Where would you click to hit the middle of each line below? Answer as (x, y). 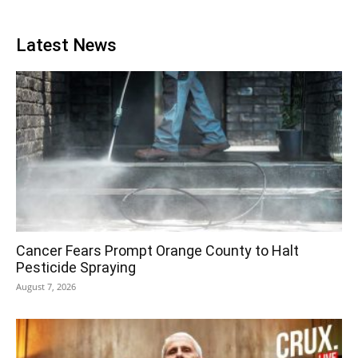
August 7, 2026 (46, 287)
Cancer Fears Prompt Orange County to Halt (157, 251)
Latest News (66, 45)
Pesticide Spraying (76, 268)
